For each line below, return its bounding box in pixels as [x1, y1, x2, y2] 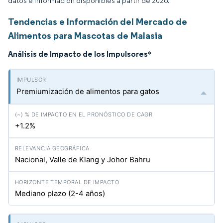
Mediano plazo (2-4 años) [15, 189, 105, 198]
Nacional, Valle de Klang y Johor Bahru [15, 155, 150, 164]
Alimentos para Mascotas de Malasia [8, 29, 162, 41]
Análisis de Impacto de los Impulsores [8, 49, 148, 59]
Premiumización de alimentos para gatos [16, 87, 159, 96]
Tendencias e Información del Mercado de [8, 15, 187, 27]
